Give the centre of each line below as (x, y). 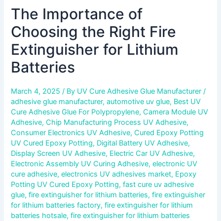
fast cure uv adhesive (159, 184)
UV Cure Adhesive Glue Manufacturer (140, 91)
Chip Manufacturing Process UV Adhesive (116, 122)
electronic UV (175, 164)
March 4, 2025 (37, 91)
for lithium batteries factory (56, 205)
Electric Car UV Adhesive (151, 153)
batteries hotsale (39, 215)
